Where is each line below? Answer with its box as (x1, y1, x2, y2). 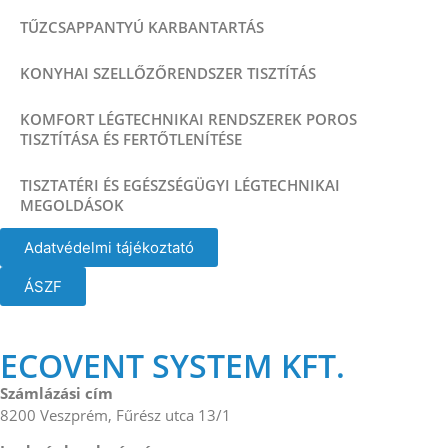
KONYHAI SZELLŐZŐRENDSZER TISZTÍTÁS (20, 63, 316, 84)
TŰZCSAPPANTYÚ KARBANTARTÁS (20, 17, 264, 38)
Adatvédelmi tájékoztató (24, 238, 194, 258)
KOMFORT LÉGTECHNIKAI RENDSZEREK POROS (20, 109, 357, 130)
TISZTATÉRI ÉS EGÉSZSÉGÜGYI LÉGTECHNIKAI (20, 175, 340, 196)
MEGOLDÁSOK (20, 195, 124, 216)
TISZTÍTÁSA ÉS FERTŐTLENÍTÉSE (20, 129, 242, 150)
